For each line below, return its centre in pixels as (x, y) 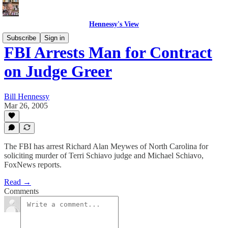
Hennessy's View (114, 24)
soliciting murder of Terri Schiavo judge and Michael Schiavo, (104, 155)
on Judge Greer (58, 72)
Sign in (54, 38)
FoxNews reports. (33, 165)
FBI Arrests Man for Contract (108, 53)
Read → (18, 182)
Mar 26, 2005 (26, 105)
